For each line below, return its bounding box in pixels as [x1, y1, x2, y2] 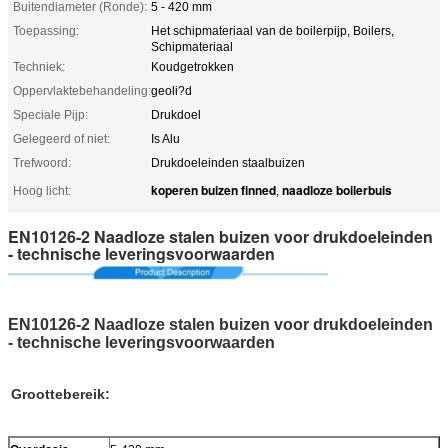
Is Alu [151, 131, 180, 146]
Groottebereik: [11, 385, 110, 402]
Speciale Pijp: [13, 107, 88, 122]
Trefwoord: [13, 155, 71, 170]
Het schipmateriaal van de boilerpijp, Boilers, [151, 23, 394, 38]
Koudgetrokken [151, 59, 234, 74]
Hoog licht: [13, 183, 71, 198]
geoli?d [151, 83, 192, 98]
